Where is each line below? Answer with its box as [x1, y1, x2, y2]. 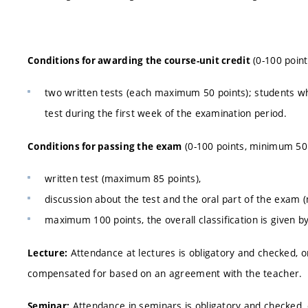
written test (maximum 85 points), [45, 172, 201, 185]
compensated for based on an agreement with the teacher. [27, 266, 302, 280]
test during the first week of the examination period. [45, 107, 287, 120]
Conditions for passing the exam [27, 140, 182, 153]
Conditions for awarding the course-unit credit [27, 54, 250, 67]
